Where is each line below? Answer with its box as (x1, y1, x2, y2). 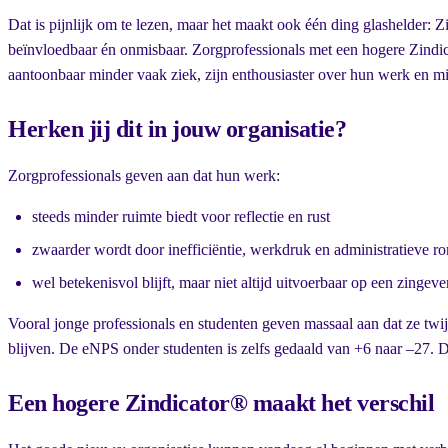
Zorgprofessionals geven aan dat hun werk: (8, 167, 280, 185)
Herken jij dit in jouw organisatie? (8, 116, 347, 143)
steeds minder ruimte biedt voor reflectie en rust (32, 208, 330, 226)
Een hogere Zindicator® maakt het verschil (8, 390, 435, 417)
